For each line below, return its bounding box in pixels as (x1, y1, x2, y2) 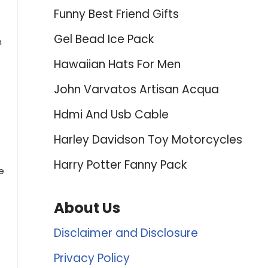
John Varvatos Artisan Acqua (53, 81, 219, 98)
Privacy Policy (53, 250, 130, 266)
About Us (53, 198, 120, 218)
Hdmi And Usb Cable (53, 106, 169, 123)
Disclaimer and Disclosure (53, 225, 198, 241)
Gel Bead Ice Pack (53, 31, 154, 47)
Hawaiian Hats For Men (53, 56, 181, 72)
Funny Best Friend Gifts (53, 6, 179, 22)
